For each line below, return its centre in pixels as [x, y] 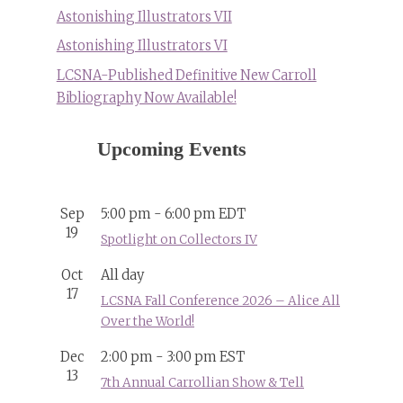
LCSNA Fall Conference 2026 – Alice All [220, 301]
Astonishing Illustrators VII [144, 17]
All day [122, 276]
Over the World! [148, 322]
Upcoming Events [172, 149]
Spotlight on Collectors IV [179, 240]
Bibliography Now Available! [146, 98]
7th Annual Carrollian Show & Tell [202, 383]
